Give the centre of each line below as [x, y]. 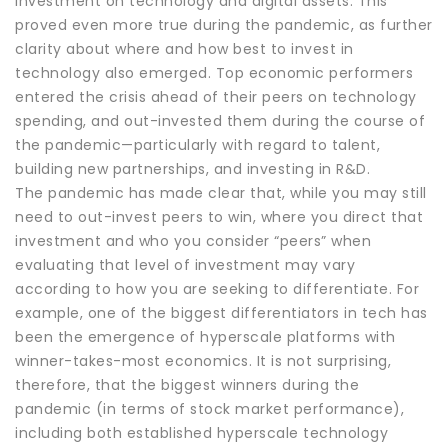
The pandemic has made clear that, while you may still [221, 192]
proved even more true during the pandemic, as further [224, 24]
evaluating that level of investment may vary [185, 264]
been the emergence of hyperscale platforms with [205, 336]
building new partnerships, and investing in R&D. [192, 168]
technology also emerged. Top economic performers [214, 72]
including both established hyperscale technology [201, 432]
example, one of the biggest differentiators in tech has [221, 312]
